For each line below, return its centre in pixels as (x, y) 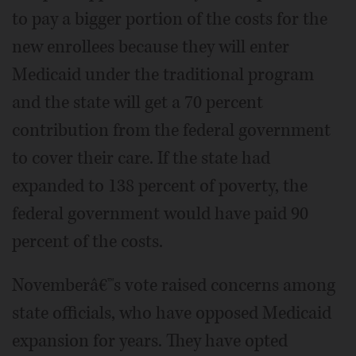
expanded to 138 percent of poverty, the (160, 186)
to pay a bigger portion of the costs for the (170, 19)
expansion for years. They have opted (150, 341)
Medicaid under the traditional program (163, 75)
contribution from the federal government (171, 130)
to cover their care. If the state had (141, 158)
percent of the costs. (87, 242)
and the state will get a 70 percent (137, 103)
